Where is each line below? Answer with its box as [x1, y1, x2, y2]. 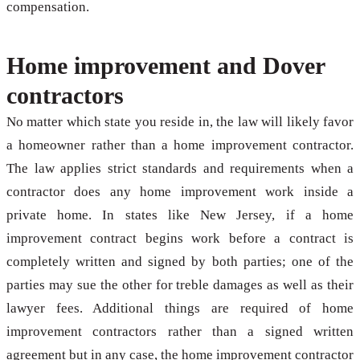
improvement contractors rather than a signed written [6, 324, 354, 340]
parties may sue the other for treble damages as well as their [6, 277, 354, 293]
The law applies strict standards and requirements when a [6, 161, 354, 177]
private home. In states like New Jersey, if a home [6, 207, 354, 223]
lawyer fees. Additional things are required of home [6, 301, 354, 317]
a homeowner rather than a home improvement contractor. [6, 137, 354, 153]
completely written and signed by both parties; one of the [6, 254, 354, 270]
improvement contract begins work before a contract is [6, 231, 354, 247]
